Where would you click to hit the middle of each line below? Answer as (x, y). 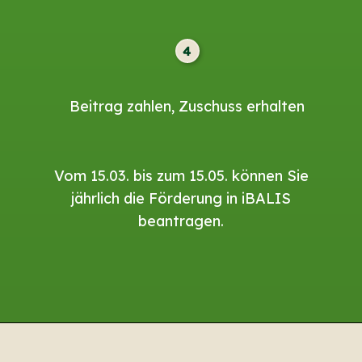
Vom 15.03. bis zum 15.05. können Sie (181, 175)
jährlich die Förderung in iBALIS (181, 198)
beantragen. (181, 221)
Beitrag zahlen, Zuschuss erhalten (187, 107)
